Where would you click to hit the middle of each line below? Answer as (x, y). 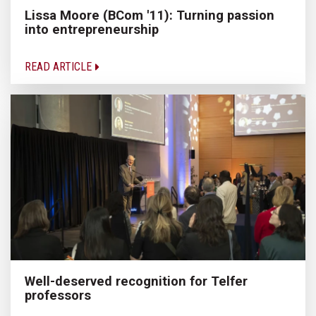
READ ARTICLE (60, 67)
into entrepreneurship (92, 30)
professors (58, 296)
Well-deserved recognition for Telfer (136, 281)
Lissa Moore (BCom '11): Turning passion (150, 16)
